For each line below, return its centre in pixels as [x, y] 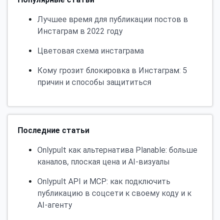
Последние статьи [54, 131]
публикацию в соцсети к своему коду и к [114, 193]
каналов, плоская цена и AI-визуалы [104, 162]
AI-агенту [55, 205]
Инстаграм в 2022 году [80, 31]
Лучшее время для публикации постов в [113, 20]
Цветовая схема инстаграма [91, 51]
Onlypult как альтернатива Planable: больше [117, 150]
